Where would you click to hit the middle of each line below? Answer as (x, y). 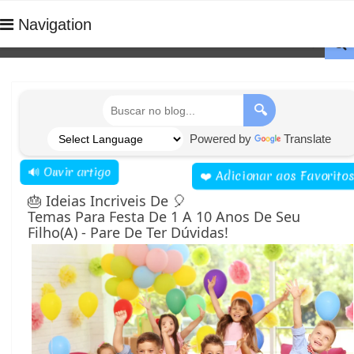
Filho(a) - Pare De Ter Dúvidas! (128, 232)
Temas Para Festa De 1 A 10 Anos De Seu (164, 217)
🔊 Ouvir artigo (72, 172)
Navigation (53, 24)
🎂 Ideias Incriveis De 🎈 (107, 201)
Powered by (218, 139)
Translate (307, 139)
